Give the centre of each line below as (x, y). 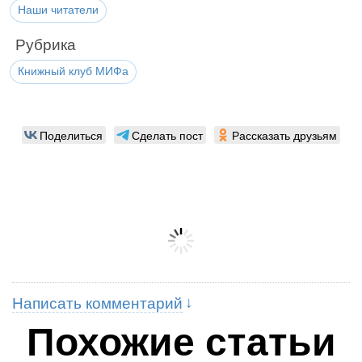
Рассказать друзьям (284, 135)
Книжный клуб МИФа (73, 71)
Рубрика (46, 45)
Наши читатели (58, 10)
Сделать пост (167, 135)
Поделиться (71, 135)
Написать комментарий (97, 303)
